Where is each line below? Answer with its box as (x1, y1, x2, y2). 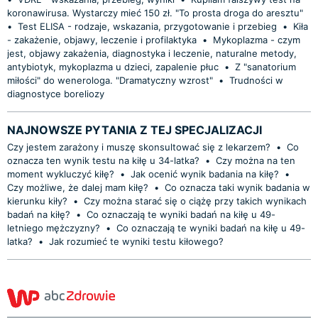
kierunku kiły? (7, 194, 70, 207)
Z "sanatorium (235, 60, 296, 72)
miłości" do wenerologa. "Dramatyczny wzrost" (7, 74, 213, 86)
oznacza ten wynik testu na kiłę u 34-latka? (7, 154, 202, 166)
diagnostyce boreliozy (7, 87, 104, 99)
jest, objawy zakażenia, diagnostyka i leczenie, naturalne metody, (7, 47, 297, 59)
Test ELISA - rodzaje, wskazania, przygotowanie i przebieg (18, 20, 277, 32)
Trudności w (229, 74, 283, 86)
